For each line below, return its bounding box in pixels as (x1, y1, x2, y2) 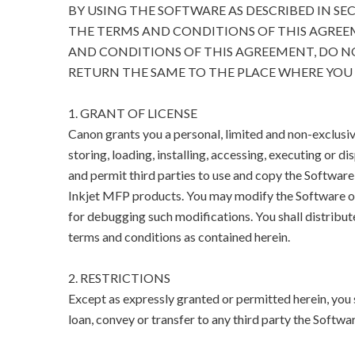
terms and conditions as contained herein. (67, 229, 290, 245)
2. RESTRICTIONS (67, 270, 170, 286)
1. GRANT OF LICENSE (67, 105, 197, 121)
